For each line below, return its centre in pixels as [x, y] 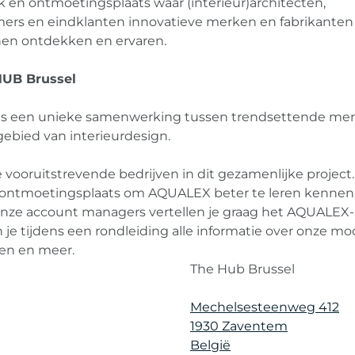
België [210, 345]
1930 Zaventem [239, 326]
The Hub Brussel [242, 269]
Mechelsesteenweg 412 [264, 307]
